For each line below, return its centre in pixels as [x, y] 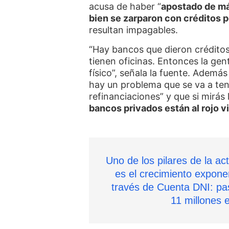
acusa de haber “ [125, 7]
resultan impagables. [135, 30]
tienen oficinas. [123, 61]
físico [101, 73]
